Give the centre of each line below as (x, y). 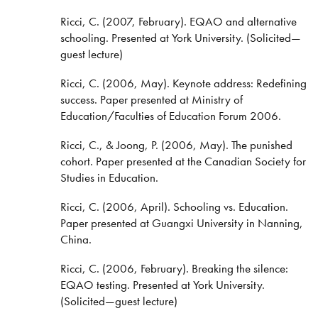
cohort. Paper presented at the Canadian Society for (183, 161)
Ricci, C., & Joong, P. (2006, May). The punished (176, 145)
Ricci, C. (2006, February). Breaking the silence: (174, 268)
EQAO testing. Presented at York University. (162, 284)
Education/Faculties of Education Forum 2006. (170, 116)
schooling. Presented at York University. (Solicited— (180, 38)
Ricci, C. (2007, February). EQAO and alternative (178, 22)
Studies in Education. (109, 178)
